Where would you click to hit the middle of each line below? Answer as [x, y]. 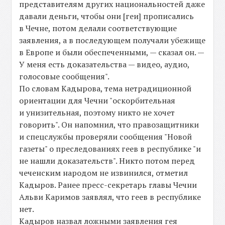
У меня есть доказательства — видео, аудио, [104, 64]
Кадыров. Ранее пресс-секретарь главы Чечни [108, 185]
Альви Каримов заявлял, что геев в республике [110, 197]
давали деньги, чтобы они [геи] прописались [107, 16]
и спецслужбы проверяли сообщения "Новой [106, 137]
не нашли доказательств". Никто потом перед [107, 161]
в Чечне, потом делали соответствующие [98, 28]
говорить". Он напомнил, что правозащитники [109, 125]
